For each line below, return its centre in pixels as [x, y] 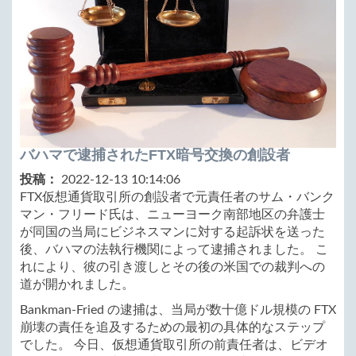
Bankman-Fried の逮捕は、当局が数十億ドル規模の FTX [178, 310]
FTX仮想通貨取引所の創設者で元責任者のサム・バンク [177, 197]
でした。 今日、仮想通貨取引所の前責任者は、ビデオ [174, 345]
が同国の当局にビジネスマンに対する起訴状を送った [172, 232]
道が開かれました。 [77, 285]
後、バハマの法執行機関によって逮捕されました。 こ [174, 250]
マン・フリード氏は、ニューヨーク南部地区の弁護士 [172, 215]
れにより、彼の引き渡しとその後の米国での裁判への [172, 267]
